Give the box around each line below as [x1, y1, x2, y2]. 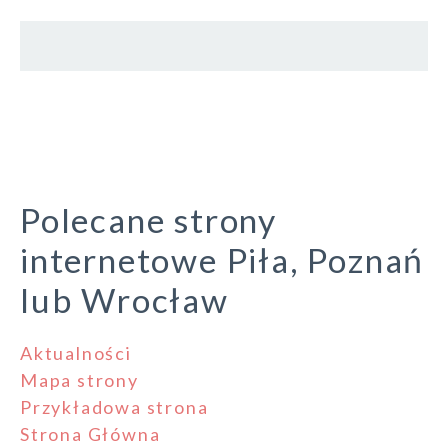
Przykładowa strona [20, 396, 209, 419]
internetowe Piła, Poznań [20, 240, 425, 281]
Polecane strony [20, 200, 278, 241]
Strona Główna [20, 423, 161, 446]
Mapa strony [20, 369, 139, 392]
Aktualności [20, 342, 132, 365]
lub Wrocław [20, 280, 229, 321]
